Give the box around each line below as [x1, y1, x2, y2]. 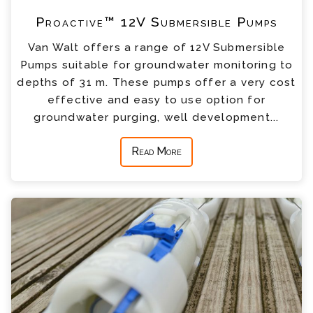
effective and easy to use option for [47, 93, 266, 106]
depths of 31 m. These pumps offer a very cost [17, 75, 296, 89]
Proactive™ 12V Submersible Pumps [36, 14, 277, 30]
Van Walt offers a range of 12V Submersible [27, 41, 286, 54]
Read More [131, 145, 182, 159]
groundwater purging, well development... [34, 110, 279, 124]
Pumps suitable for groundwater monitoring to [20, 58, 293, 71]
